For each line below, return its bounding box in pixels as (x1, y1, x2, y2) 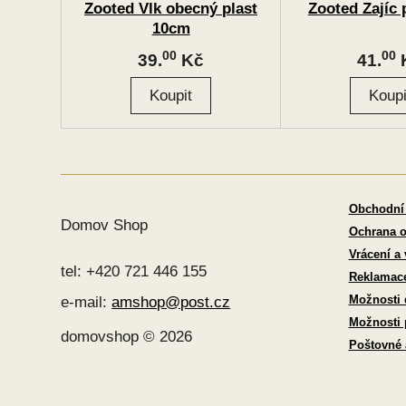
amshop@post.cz (111, 293, 231, 311)
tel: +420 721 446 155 (61, 262, 208, 280)
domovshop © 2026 (61, 327, 193, 345)
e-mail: (61, 293, 112, 311)
